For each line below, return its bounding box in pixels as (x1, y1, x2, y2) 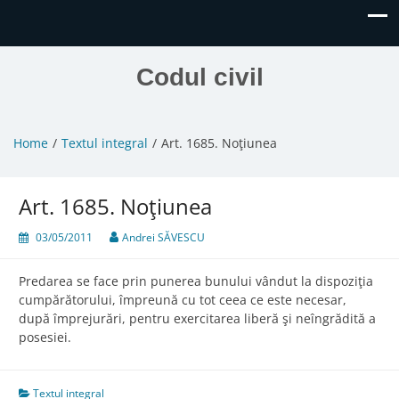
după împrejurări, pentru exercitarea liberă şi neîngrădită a (19, 310, 376, 328)
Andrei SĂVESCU (122, 230, 205, 246)
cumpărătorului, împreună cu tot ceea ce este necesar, (19, 291, 346, 309)
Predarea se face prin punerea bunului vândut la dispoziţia (19, 273, 373, 290)
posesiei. (19, 329, 71, 346)
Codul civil (135, 63, 264, 91)
